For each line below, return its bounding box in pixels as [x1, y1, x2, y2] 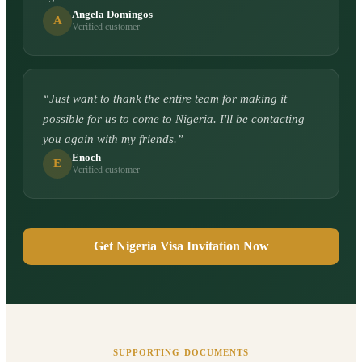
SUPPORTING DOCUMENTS [112, 347, 250, 357]
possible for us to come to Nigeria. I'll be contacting [43, 112, 305, 125]
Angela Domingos [72, 8, 153, 21]
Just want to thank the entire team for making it [49, 91, 287, 105]
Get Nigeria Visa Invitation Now [93, 238, 269, 253]
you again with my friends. [43, 132, 177, 145]
